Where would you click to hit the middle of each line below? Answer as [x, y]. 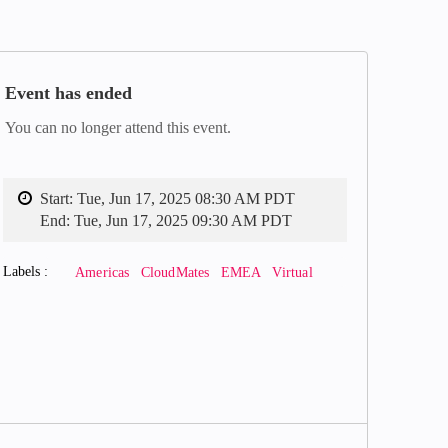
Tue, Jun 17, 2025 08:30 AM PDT [186, 198]
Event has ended [68, 93]
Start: [58, 198]
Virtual [292, 272]
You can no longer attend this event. [118, 127]
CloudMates [175, 272]
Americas [102, 272]
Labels [23, 271]
